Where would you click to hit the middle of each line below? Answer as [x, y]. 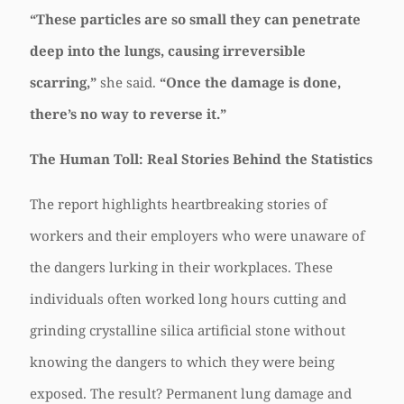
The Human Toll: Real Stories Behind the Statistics [201, 159]
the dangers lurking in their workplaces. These [181, 267]
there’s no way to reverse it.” [128, 114]
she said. [128, 82]
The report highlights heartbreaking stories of [179, 204]
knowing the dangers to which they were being [182, 362]
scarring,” [63, 82]
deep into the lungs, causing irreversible [168, 50]
